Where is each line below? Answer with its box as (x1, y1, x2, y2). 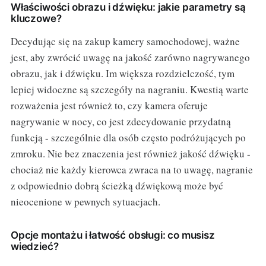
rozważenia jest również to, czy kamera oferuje (10, 99, 208, 113)
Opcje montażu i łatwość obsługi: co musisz (10, 229, 215, 242)
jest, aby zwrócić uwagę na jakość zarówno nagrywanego (10, 50, 250, 65)
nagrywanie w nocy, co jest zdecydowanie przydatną (10, 115, 231, 129)
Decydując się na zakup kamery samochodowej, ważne (10, 34, 240, 49)
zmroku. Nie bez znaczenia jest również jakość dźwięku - (10, 147, 251, 161)
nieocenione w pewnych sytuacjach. (10, 195, 160, 209)
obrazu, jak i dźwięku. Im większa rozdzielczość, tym (10, 66, 235, 81)
